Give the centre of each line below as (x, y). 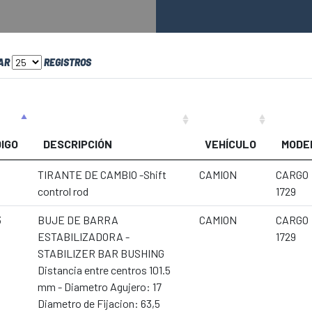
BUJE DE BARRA (78, 220)
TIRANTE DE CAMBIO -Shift (102, 174)
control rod (63, 191)
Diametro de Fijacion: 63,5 (99, 303)
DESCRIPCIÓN (78, 144)
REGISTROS (67, 62)
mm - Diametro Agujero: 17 (100, 287)
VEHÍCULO (231, 144)
